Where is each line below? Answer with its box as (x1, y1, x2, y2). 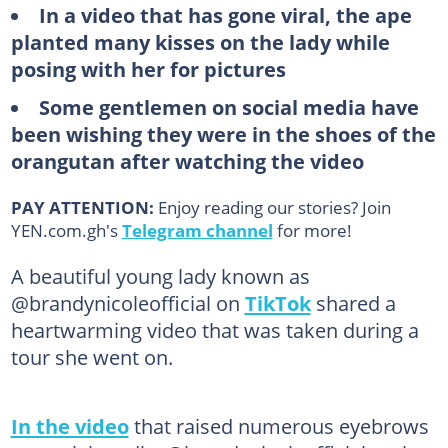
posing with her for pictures (10, 55, 286, 83)
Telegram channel (121, 217, 273, 242)
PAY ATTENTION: (10, 194, 158, 219)
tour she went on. (10, 342, 173, 371)
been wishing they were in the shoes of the (10, 119, 436, 148)
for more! (272, 217, 352, 242)
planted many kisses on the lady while (10, 28, 390, 56)
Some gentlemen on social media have (38, 92, 419, 121)
